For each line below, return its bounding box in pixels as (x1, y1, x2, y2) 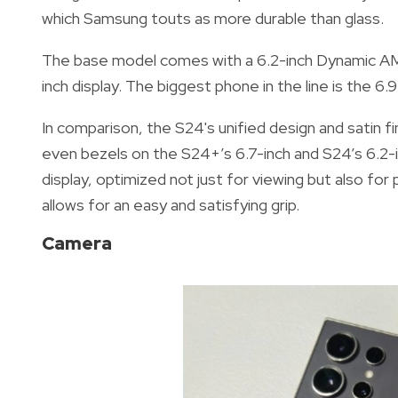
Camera (42, 230, 112, 255)
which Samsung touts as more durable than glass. (42, 7, 384, 28)
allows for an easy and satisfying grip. (42, 194, 299, 215)
